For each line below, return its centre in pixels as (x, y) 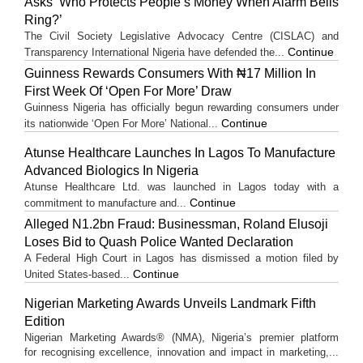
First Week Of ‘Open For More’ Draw (128, 92)
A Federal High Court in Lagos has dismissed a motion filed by (181, 258)
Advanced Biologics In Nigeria (111, 171)
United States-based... (79, 275)
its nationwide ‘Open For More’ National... (123, 124)
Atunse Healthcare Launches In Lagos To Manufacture (180, 153)
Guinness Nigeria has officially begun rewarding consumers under (181, 108)
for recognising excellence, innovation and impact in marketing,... (181, 352)
